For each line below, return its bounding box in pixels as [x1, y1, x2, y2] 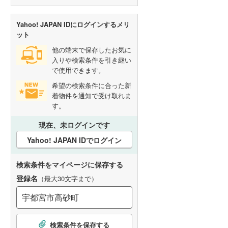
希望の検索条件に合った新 [52, 80, 131, 90]
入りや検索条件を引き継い [52, 55, 131, 65]
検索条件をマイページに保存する [16, 159, 123, 169]
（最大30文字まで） [38, 174, 98, 183]
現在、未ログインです [39, 120, 110, 130]
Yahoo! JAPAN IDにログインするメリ [16, 19, 130, 29]
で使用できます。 [52, 65, 105, 75]
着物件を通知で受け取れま [52, 91, 131, 100]
